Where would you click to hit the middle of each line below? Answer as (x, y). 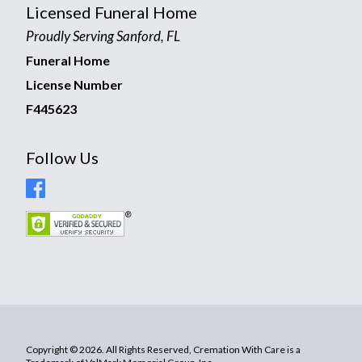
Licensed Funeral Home (112, 12)
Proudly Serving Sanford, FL (103, 36)
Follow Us (62, 157)
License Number (74, 84)
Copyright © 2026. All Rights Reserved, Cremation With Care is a (163, 349)
